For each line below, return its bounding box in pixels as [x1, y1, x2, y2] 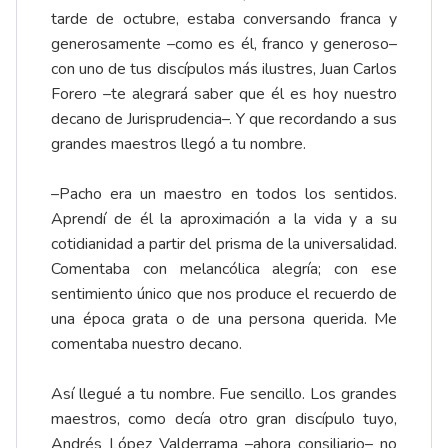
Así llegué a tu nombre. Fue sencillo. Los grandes [51, 383, 397, 406]
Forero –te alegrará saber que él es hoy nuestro [51, 83, 397, 106]
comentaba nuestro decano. [51, 333, 242, 356]
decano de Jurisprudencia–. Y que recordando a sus [51, 108, 397, 131]
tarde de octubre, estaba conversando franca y [51, 8, 397, 31]
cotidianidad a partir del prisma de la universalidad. [51, 233, 397, 256]
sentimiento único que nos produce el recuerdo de [51, 283, 397, 306]
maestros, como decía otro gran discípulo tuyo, [51, 408, 397, 431]
